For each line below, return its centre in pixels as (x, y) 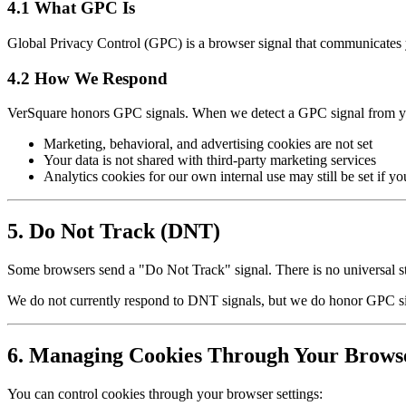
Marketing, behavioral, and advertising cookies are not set (208, 144)
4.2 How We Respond (87, 78)
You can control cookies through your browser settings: (165, 393)
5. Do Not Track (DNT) (114, 232)
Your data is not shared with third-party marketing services (210, 160)
